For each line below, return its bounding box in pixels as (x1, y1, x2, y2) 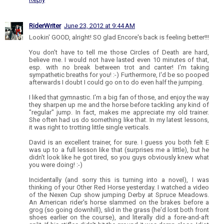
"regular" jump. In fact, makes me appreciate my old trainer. (29, 108, 209, 116)
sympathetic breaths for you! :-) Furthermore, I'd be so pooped (29, 70, 209, 78)
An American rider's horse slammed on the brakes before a (29, 198, 209, 206)
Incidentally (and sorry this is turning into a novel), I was (29, 175, 209, 183)
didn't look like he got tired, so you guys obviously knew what (29, 153, 209, 161)
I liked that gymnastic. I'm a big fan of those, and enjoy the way (29, 93, 209, 101)
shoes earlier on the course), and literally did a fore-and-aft (29, 213, 209, 221)
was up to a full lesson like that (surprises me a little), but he (29, 145, 209, 153)
